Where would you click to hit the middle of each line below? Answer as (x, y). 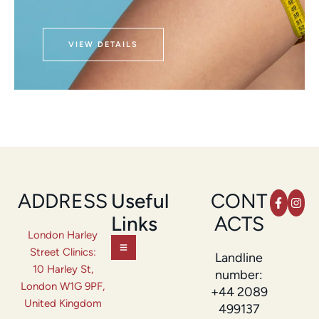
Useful (140, 200)
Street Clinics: (63, 252)
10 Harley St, (63, 269)
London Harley (63, 235)
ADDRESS (63, 200)
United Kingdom (63, 303)
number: (239, 274)
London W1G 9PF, (63, 286)
